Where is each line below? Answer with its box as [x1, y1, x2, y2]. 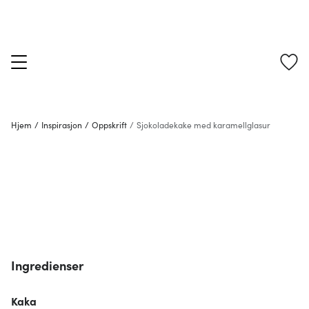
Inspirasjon [41, 119, 82, 130]
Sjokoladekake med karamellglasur [137, 119, 270, 130]
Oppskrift [92, 119, 127, 130]
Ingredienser [11, 257, 83, 274]
